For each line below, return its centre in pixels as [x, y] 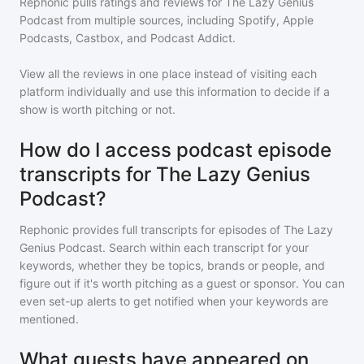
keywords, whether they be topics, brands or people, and [172, 266]
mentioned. [49, 319]
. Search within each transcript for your [206, 248]
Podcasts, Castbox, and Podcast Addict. [128, 38]
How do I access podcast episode [175, 150]
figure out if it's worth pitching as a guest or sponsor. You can [182, 284]
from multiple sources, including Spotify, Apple [188, 20]
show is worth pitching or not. [97, 110]
